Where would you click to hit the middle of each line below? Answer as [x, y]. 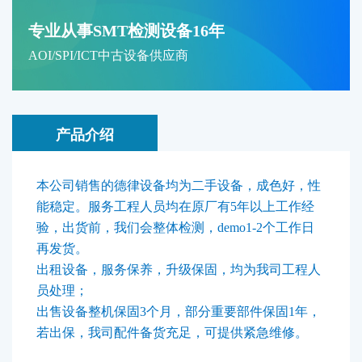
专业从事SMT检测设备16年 [126, 31]
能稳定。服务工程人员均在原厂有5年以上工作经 [175, 206]
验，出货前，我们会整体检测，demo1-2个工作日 [175, 227]
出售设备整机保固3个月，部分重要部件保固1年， [179, 311]
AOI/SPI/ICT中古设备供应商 [108, 55]
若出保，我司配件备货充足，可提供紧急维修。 [172, 333]
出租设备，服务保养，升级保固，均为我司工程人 [179, 269]
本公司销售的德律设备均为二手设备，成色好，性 [179, 185]
